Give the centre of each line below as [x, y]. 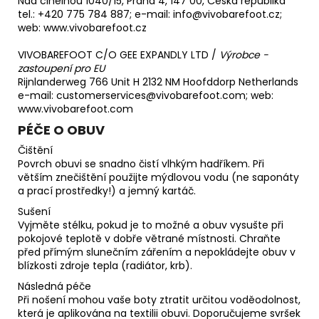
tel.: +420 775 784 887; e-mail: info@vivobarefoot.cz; [150, 14]
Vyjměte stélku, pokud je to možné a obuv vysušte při [151, 225]
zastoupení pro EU [61, 68]
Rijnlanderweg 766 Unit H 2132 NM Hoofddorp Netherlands [158, 82]
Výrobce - [244, 54]
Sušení [34, 211]
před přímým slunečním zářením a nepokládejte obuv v [157, 252]
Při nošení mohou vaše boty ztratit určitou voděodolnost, [159, 299]
